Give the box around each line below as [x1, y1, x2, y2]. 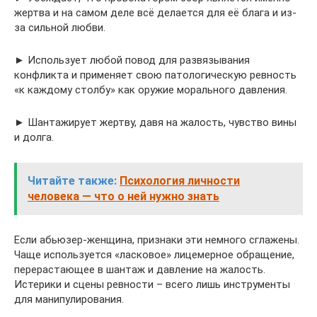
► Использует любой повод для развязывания [14, 54, 250, 67]
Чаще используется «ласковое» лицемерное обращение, [14, 248, 294, 262]
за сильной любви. [14, 21, 105, 35]
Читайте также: [28, 174, 117, 188]
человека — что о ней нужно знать [28, 190, 219, 204]
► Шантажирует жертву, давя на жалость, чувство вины [14, 116, 296, 129]
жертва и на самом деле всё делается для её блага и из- [14, 6, 296, 20]
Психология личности [120, 174, 240, 188]
